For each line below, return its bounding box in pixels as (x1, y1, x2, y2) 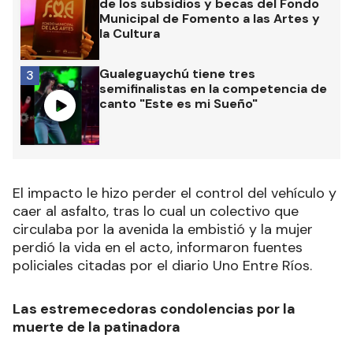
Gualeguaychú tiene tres (99, 65, 255, 82)
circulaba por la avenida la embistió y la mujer (13, 219, 313, 239)
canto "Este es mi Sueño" (99, 95, 258, 112)
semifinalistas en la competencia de (99, 80, 327, 97)
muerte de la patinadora (13, 317, 180, 336)
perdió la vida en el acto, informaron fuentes (13, 237, 303, 257)
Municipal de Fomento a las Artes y (99, 9, 320, 27)
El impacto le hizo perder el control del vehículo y (13, 183, 336, 203)
